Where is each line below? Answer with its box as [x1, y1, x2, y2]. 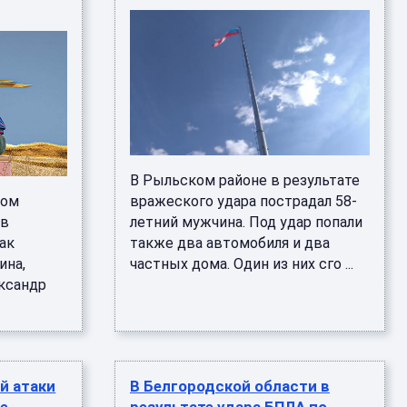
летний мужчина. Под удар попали [129, 213, 362, 231]
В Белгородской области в [129, 377, 330, 395]
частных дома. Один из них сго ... [129, 255, 353, 273]
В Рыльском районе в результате [129, 172, 360, 189]
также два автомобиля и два [129, 234, 330, 252]
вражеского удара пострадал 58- [129, 193, 357, 210]
